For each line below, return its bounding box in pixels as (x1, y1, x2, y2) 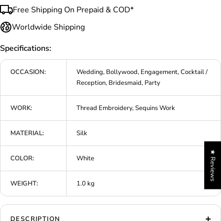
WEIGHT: (10, 179, 38, 188)
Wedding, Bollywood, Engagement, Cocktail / (76, 67, 208, 76)
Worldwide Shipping (12, 21, 85, 33)
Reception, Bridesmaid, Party (76, 78, 160, 87)
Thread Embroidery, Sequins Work (76, 103, 175, 112)
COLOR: (10, 153, 34, 163)
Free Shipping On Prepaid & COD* (13, 4, 134, 15)
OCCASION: (10, 67, 46, 76)
